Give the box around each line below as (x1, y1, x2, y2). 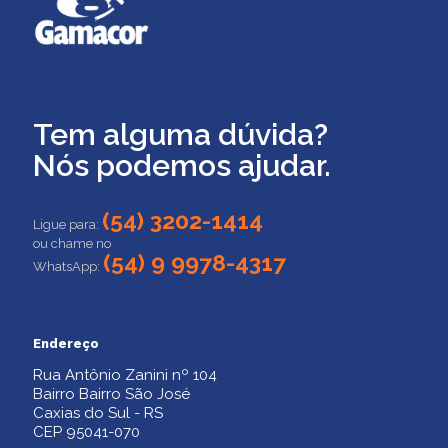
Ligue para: (33, 217, 99, 232)
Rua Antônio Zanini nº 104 (33, 366, 217, 384)
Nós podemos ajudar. (33, 148, 331, 183)
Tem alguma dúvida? (33, 117, 328, 152)
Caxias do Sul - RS (33, 404, 163, 422)
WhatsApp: (33, 259, 103, 274)
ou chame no (33, 236, 111, 251)
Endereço (33, 336, 99, 351)
